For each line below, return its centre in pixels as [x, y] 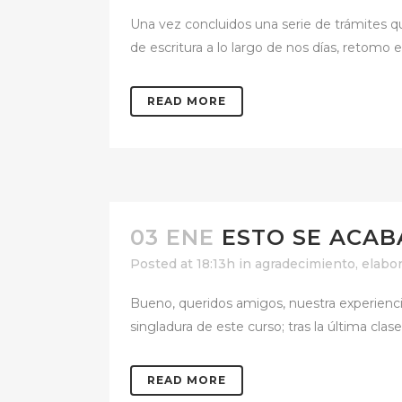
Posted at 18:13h [183, 264]
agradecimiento [305, 264]
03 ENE [172, 237]
